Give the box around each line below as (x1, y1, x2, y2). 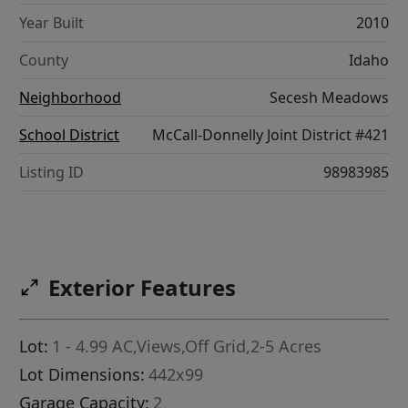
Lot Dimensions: (19, 363, 146, 386)
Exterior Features (48, 272, 237, 303)
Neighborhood (19, 87, 122, 108)
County (19, 50, 69, 71)
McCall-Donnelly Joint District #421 (151, 125, 389, 146)
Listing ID (19, 162, 85, 183)
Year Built (19, 13, 85, 34)
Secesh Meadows (269, 87, 389, 108)
